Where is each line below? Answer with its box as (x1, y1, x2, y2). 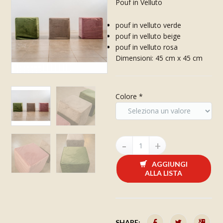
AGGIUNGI (151, 160, 188, 168)
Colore (115, 92, 139, 101)
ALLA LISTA (145, 169, 183, 177)
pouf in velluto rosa (115, 42, 178, 52)
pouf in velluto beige (115, 31, 181, 41)
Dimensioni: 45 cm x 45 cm (115, 53, 203, 63)
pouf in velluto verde (115, 20, 182, 30)
